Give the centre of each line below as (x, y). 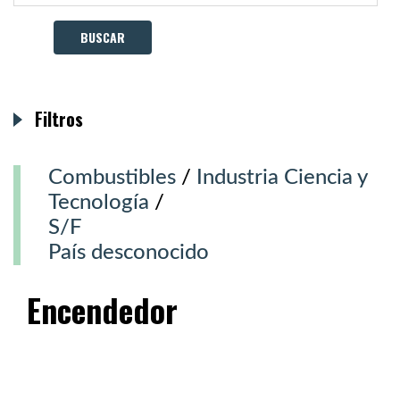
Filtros (59, 119)
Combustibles (112, 178)
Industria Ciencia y (282, 178)
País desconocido (129, 253)
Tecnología (99, 203)
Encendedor (102, 309)
